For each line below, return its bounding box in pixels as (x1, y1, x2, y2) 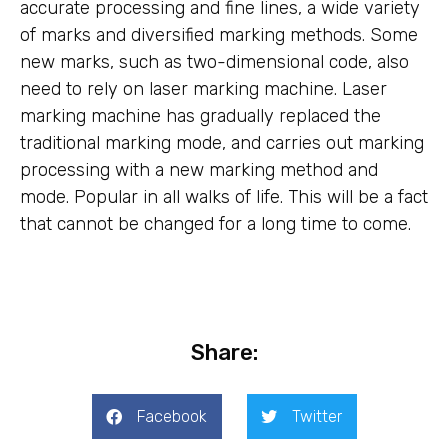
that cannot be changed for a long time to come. (20, 212, 411, 235)
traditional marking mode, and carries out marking (20, 131, 424, 154)
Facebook (136, 406, 207, 426)
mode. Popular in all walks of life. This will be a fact (20, 185, 428, 208)
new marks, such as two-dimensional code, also (20, 50, 409, 73)
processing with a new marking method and (20, 158, 378, 181)
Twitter (291, 406, 342, 426)
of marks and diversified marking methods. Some (20, 23, 418, 46)
